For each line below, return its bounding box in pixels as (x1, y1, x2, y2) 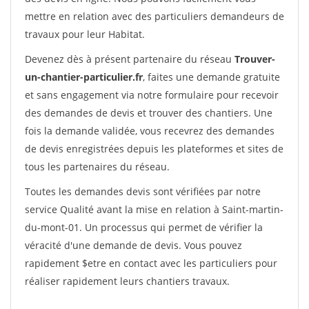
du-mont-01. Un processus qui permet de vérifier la (25, 221, 263, 234)
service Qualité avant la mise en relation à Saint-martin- (25, 203, 283, 216)
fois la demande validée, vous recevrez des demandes (25, 124, 275, 137)
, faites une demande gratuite (143, 70, 280, 83)
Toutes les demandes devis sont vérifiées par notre (25, 185, 261, 198)
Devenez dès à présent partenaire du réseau (25, 52, 235, 66)
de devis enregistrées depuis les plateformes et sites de (25, 142, 283, 155)
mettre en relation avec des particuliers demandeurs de (25, 10, 284, 23)
